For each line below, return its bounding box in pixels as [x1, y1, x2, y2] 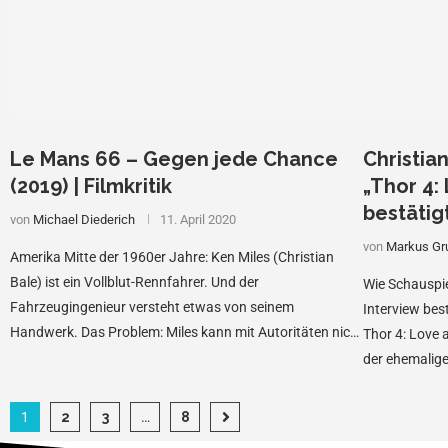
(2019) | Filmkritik [10, 174, 172, 199]
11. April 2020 [160, 212, 236, 228]
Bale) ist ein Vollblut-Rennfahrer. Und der [10, 274, 259, 291]
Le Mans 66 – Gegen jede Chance [10, 147, 338, 172]
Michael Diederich [33, 212, 135, 228]
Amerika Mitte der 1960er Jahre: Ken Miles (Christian [10, 249, 334, 266]
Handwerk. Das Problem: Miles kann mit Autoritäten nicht [10, 324, 363, 341]
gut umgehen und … [10, 349, 131, 366]
